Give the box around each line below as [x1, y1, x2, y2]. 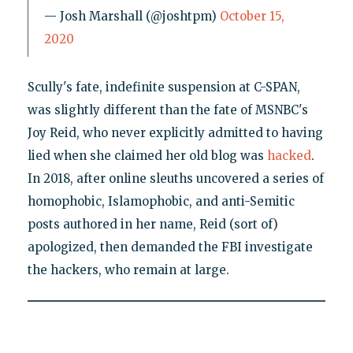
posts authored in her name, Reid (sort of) [27, 216, 278, 232]
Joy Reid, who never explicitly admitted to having [27, 124, 323, 140]
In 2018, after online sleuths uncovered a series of [27, 170, 324, 186]
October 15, [219, 8, 284, 24]
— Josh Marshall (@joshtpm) [43, 8, 220, 24]
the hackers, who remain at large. [27, 262, 229, 277]
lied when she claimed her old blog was [27, 147, 267, 163]
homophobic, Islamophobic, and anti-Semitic [27, 193, 295, 209]
